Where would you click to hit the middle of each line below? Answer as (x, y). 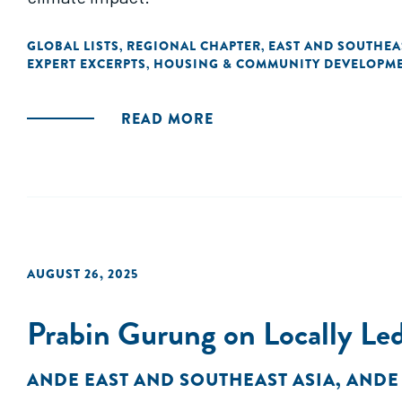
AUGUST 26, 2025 (83, 274)
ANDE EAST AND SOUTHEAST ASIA (181, 380)
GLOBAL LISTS (73, 46)
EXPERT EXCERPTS (87, 64)
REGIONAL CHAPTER (194, 46)
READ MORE (167, 119)
